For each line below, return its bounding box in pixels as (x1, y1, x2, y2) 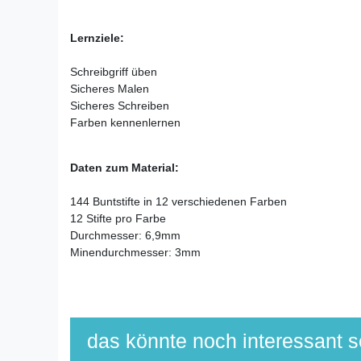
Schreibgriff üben (70, 64, 157, 78)
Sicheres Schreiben (70, 98, 169, 112)
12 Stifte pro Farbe (70, 211, 166, 225)
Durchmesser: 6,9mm (70, 228, 180, 242)
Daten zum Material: (70, 160, 179, 174)
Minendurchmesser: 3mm (70, 245, 201, 259)
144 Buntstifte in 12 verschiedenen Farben (70, 194, 287, 208)
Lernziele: (70, 31, 124, 44)
